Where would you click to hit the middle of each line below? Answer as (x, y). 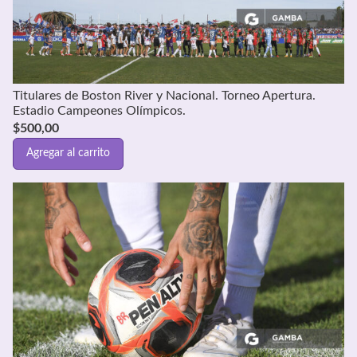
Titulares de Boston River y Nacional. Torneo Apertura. (164, 95)
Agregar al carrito (68, 153)
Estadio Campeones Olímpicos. (99, 110)
